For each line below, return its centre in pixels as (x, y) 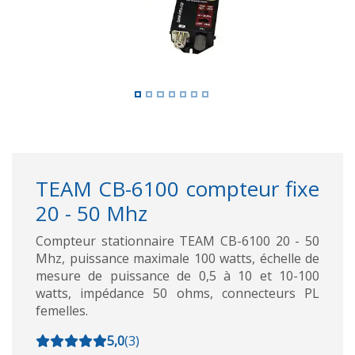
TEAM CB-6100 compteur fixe (177, 188)
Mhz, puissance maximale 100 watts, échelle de (177, 258)
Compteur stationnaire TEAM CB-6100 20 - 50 (177, 240)
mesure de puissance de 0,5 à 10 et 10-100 (177, 275)
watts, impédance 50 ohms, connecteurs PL (177, 293)
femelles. (62, 310)
